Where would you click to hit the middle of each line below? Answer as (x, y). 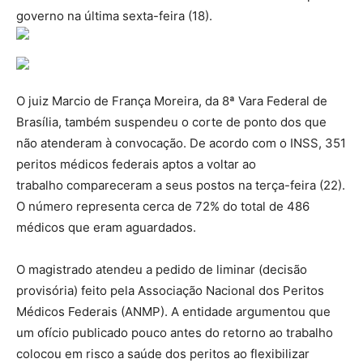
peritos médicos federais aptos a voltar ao (136, 164)
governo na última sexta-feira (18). (114, 16)
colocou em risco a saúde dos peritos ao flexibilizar (163, 354)
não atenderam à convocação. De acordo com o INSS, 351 (181, 143)
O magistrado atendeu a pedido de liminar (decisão (162, 269)
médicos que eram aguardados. (106, 227)
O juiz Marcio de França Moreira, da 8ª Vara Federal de (172, 101)
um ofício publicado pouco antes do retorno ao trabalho (175, 333)
